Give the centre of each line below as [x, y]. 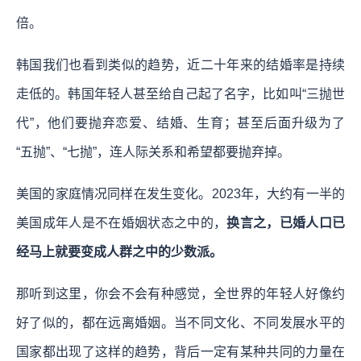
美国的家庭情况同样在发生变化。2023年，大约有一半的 [180, 193]
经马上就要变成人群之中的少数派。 [119, 251]
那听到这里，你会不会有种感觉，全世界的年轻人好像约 [180, 293]
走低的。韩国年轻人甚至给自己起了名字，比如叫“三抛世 [180, 93]
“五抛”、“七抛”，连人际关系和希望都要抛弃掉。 [153, 151]
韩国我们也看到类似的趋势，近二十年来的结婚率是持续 [180, 64]
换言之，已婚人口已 [286, 222]
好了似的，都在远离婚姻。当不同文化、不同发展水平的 [180, 322]
